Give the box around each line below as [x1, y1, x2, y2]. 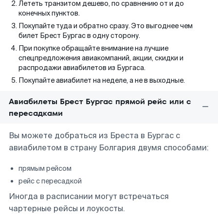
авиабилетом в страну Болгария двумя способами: [9, 143, 209, 153]
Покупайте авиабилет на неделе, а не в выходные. [18, 76, 185, 85]
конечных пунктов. [18, 9, 80, 18]
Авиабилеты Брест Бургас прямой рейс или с [9, 96, 191, 107]
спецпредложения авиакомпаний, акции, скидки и [18, 54, 183, 62]
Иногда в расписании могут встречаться [9, 191, 169, 201]
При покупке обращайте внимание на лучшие [18, 44, 168, 53]
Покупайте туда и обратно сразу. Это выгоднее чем [18, 21, 193, 30]
